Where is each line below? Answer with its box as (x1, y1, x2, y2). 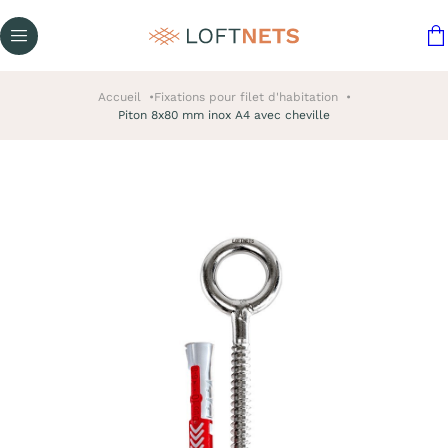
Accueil (97, 90, 141, 104)
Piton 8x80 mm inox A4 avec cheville (118, 108, 330, 122)
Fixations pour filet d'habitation (153, 90, 338, 104)
